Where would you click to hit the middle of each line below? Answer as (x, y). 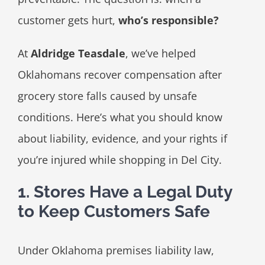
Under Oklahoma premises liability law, (116, 250)
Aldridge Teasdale (78, 54)
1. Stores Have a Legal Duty (125, 192)
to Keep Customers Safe (114, 212)
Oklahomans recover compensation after (119, 75)
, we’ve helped (160, 54)
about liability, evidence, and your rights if (122, 139)
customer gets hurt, (68, 20)
